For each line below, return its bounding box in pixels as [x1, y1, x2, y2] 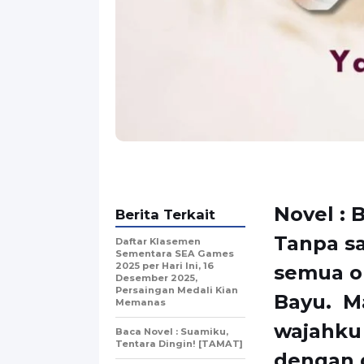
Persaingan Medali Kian [115, 284, 238, 296]
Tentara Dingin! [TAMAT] [115, 337, 243, 349]
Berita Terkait [115, 206, 215, 223]
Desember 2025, [115, 271, 197, 284]
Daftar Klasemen [115, 235, 201, 247]
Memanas [115, 296, 166, 308]
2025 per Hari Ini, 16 [115, 259, 214, 271]
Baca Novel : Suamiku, [115, 325, 228, 337]
